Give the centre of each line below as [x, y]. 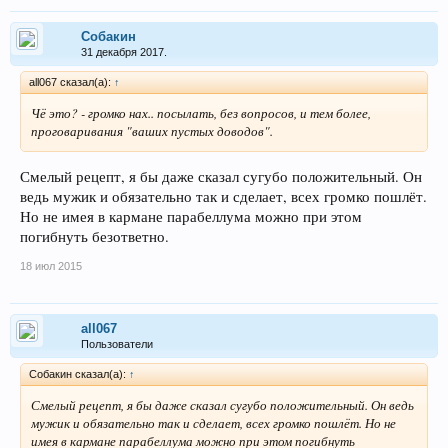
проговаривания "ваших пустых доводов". [152, 130]
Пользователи [117, 343]
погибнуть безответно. [94, 236]
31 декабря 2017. [124, 51]
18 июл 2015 [51, 265]
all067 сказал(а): [71, 81]
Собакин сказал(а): [79, 373]
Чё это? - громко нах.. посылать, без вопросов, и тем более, [201, 112]
